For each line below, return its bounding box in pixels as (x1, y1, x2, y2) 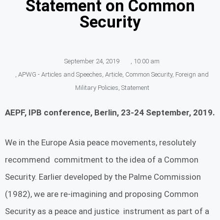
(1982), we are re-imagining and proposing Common (5, 189, 198, 199)
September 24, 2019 (64, 57, 119, 65)
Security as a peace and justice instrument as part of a (5, 206, 209, 216)
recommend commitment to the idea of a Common (5, 154, 198, 165)
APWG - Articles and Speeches (18, 71, 102, 79)
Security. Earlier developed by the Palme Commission (5, 171, 201, 182)
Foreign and (175, 71, 209, 79)
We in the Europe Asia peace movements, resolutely (5, 137, 196, 147)
